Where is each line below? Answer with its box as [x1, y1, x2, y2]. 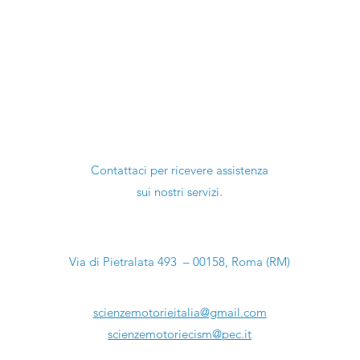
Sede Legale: [145, 232, 215, 248]
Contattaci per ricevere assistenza [90, 162, 268, 178]
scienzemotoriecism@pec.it [108, 326, 252, 342]
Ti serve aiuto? [129, 121, 231, 141]
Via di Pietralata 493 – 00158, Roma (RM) [69, 254, 291, 270]
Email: [162, 283, 197, 299]
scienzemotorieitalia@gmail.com [92, 305, 267, 321]
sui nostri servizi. [136, 184, 223, 200]
